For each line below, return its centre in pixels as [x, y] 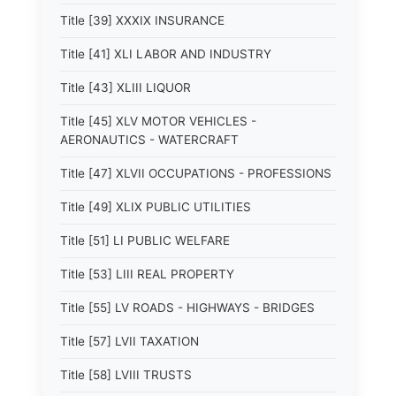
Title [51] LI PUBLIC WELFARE [145, 240]
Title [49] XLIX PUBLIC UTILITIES [156, 207]
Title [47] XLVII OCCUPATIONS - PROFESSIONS [196, 173]
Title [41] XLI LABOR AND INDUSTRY [166, 54]
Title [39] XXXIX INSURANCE [142, 20]
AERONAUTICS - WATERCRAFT [149, 140]
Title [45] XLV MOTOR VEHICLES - [158, 121]
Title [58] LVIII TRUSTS [126, 375]
